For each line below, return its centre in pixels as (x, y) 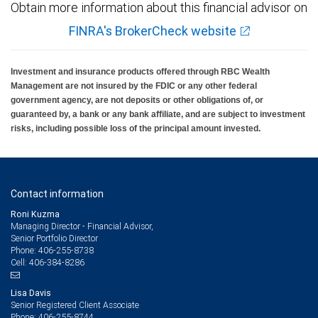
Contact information (57, 194)
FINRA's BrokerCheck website (152, 31)
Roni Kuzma (35, 214)
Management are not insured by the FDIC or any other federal (134, 86)
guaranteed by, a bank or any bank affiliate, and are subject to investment (158, 115)
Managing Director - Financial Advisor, (82, 226)
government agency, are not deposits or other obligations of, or (137, 100)
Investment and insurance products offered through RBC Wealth (140, 72)
